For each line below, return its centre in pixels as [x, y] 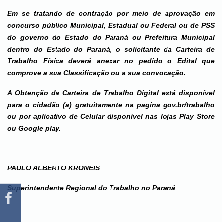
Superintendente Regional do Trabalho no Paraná [91, 188]
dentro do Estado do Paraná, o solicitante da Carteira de [111, 49]
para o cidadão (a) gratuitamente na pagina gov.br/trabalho [111, 105]
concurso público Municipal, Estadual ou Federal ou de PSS [111, 25]
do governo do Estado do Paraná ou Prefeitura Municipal [111, 37]
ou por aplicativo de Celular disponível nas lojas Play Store [111, 116]
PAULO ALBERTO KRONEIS [54, 168]
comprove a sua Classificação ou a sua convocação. [97, 73]
